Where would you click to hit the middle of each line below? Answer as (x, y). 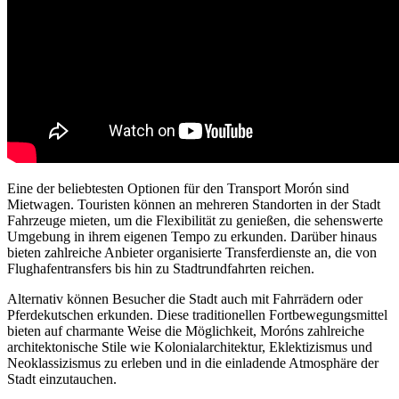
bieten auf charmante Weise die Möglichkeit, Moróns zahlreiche (186, 331)
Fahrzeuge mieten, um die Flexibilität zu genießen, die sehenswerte (195, 221)
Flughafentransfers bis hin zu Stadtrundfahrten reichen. (161, 269)
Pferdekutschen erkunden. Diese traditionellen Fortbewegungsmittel (197, 315)
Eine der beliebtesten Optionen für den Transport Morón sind (178, 189)
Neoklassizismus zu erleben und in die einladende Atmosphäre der (193, 363)
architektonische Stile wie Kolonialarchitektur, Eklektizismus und (190, 347)
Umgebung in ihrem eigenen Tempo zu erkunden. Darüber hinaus (192, 237)
